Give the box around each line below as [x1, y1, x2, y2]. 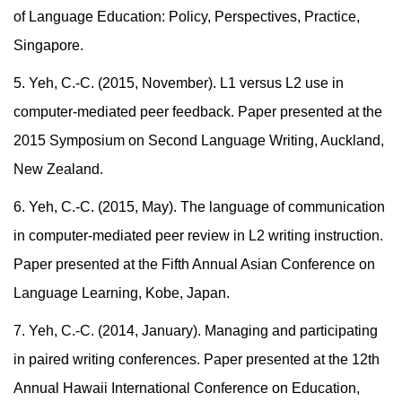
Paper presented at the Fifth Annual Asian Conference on [13, 257, 375, 273]
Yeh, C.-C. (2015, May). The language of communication [29, 199, 385, 215]
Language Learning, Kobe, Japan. [13, 285, 230, 301]
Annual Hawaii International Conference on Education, [13, 380, 360, 397]
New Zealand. [13, 162, 103, 178]
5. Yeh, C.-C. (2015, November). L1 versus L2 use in [13, 75, 344, 92]
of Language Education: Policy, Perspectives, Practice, [13, 9, 360, 25]
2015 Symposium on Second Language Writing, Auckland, [13, 133, 384, 149]
